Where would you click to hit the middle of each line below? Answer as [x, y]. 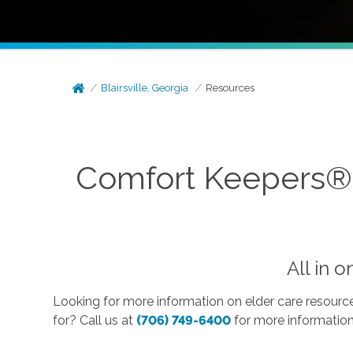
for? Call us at [95, 320]
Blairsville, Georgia [145, 88]
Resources [230, 88]
